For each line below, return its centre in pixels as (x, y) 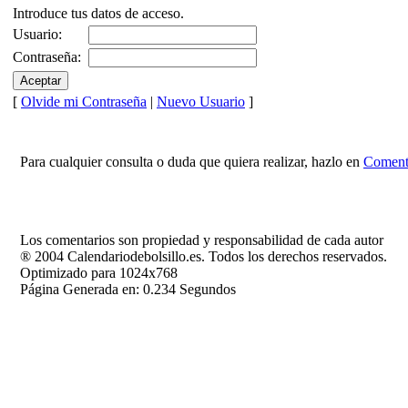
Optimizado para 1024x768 (99, 272)
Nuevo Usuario (201, 101)
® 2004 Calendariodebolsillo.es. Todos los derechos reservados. (204, 256)
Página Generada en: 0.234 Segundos (128, 289)
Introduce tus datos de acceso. (98, 13)
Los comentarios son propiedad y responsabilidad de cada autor (202, 240)
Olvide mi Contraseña (84, 101)
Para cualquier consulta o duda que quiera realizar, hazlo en (192, 161)
